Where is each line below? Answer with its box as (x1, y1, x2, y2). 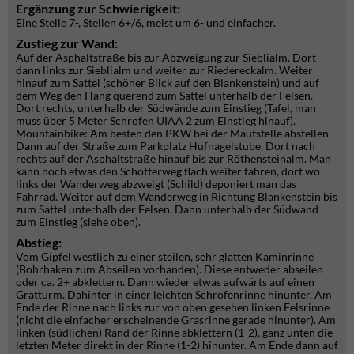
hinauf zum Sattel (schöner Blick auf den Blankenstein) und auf (16, 76, 319, 89)
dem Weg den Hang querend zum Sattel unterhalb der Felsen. (16, 88, 313, 102)
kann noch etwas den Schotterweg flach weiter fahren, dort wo (16, 164, 320, 178)
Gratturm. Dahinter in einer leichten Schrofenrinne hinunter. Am (16, 288, 332, 301)
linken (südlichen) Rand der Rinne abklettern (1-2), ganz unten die (16, 326, 333, 339)
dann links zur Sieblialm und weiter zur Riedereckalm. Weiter (16, 63, 313, 77)
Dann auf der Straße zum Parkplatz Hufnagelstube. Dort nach (16, 139, 315, 153)
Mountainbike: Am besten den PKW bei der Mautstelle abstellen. (16, 126, 331, 140)
